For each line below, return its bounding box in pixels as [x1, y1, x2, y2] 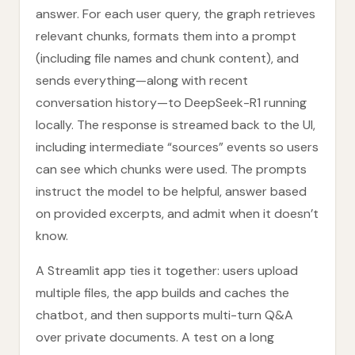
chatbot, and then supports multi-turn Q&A [36, 307, 293, 323]
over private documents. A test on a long [36, 329, 274, 345]
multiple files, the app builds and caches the [36, 284, 289, 301]
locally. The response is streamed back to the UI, [36, 116, 315, 133]
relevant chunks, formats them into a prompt [36, 28, 296, 44]
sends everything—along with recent [36, 72, 248, 89]
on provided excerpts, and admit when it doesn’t [36, 205, 319, 222]
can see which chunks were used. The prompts [36, 161, 307, 177]
